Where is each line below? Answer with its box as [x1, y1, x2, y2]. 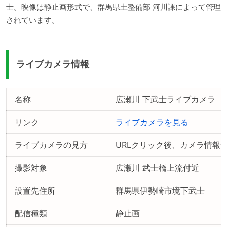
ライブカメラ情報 [16, 58, 89, 69]
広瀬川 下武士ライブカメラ [116, 94, 215, 104]
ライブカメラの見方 [15, 139, 88, 150]
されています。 [6, 15, 59, 25]
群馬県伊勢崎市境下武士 [116, 185, 205, 196]
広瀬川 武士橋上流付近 [116, 162, 199, 173]
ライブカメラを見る [116, 117, 188, 127]
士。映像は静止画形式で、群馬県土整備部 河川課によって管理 [6, 2, 221, 12]
